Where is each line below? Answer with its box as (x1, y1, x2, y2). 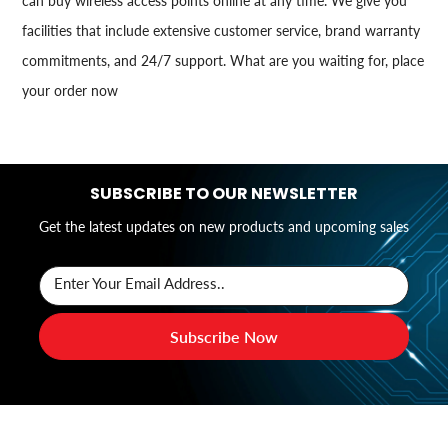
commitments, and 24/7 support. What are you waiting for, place (22, 51, 425, 69)
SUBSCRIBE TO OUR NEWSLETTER (90, 181, 358, 205)
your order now (22, 81, 119, 99)
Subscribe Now (170, 326, 278, 346)
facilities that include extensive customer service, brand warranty (22, 21, 421, 39)
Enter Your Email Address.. (54, 273, 225, 292)
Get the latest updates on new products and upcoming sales (39, 217, 409, 235)
